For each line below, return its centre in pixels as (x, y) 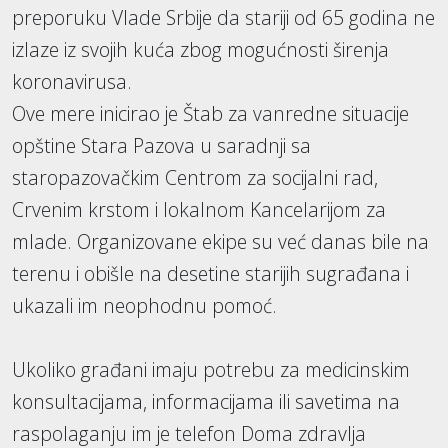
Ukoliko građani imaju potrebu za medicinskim (211, 370)
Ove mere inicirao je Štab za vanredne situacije (210, 114)
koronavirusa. (72, 82)
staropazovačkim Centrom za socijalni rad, (195, 178)
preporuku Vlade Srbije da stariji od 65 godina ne (223, 18)
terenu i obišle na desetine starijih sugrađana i (210, 274)
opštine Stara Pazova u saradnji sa (161, 146)
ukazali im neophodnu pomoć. (144, 306)
